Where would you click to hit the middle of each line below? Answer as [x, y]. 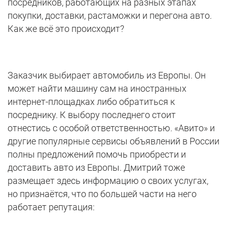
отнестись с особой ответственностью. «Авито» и [111, 128]
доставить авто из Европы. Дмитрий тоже [96, 168]
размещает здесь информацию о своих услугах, [108, 181]
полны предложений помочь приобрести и [97, 155]
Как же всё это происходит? [66, 29]
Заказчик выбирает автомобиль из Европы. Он [107, 75]
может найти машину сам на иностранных [97, 89]
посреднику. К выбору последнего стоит [92, 115]
